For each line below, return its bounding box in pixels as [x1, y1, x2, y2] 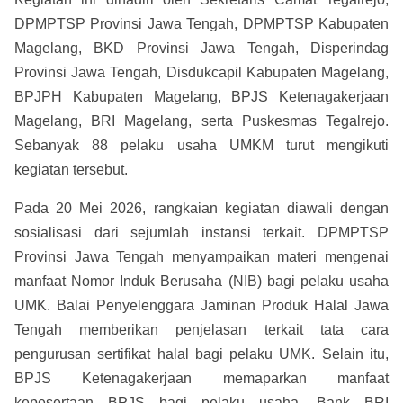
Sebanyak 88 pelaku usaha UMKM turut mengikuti [14, 138, 389, 153]
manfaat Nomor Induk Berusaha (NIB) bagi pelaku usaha [14, 273, 389, 289]
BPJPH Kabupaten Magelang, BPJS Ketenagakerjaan [14, 89, 389, 104]
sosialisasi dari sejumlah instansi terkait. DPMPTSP [14, 225, 389, 240]
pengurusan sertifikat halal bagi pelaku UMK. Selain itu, [14, 346, 389, 362]
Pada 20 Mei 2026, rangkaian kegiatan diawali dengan [14, 201, 389, 216]
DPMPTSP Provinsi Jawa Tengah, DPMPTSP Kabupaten [14, 16, 389, 31]
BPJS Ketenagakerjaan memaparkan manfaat [14, 371, 389, 386]
